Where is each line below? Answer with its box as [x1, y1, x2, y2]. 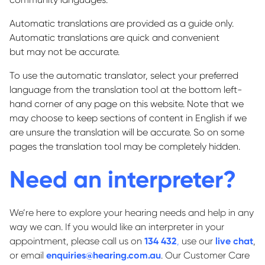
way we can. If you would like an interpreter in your [9, 221, 224, 232]
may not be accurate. [24, 46, 119, 57]
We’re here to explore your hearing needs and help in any [9, 207, 254, 218]
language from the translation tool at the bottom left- [9, 84, 243, 95]
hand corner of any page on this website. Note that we [9, 98, 244, 109]
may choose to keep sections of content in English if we [9, 112, 247, 124]
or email [9, 250, 46, 261]
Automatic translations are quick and [9, 32, 172, 43]
